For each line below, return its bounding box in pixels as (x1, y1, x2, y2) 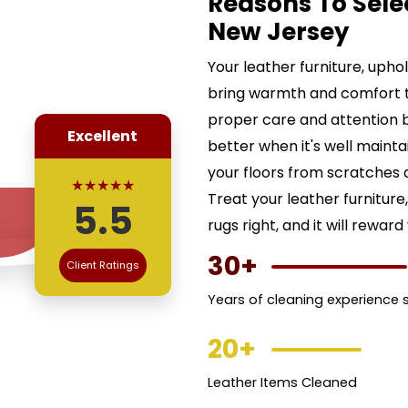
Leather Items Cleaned (207, 373, 357, 392)
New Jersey (207, 15, 349, 48)
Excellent (67, 125, 138, 147)
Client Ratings (66, 257, 139, 272)
